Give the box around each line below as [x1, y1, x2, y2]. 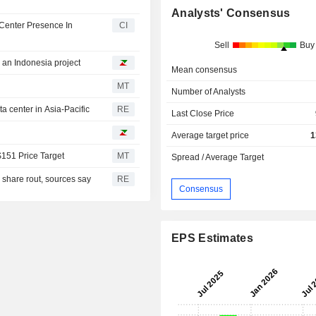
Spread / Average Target [171, 152, 265, 163]
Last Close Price [171, 109, 235, 119]
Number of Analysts [171, 87, 246, 97]
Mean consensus [171, 65, 238, 75]
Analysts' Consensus [171, 7, 291, 20]
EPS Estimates [171, 232, 253, 245]
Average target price [171, 130, 250, 141]
